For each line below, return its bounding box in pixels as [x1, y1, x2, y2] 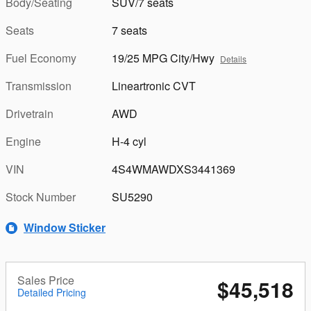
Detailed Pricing [17, 285, 86, 299]
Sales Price [17, 271, 74, 288]
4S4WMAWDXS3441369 [112, 160, 236, 177]
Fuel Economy [6, 49, 76, 66]
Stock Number [6, 188, 76, 205]
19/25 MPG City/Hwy [112, 49, 215, 66]
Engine [6, 133, 41, 149]
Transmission [6, 77, 72, 94]
